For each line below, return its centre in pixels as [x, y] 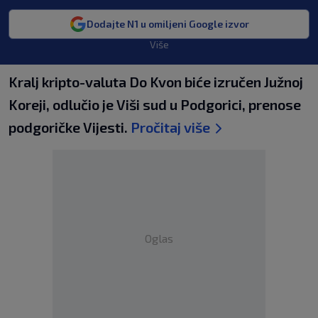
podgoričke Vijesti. [70, 127]
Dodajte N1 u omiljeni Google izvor [168, 24]
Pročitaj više [170, 127]
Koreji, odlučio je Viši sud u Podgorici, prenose [155, 104]
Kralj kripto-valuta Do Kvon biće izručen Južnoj [156, 82]
